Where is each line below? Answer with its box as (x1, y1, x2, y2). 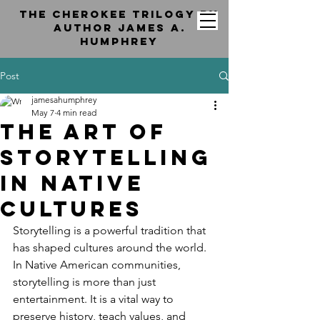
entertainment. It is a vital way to (13, 292, 176, 306)
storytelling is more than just (13, 275, 159, 289)
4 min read (56, 107, 96, 118)
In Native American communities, (13, 258, 184, 271)
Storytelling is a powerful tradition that (13, 224, 209, 237)
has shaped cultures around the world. (13, 241, 209, 254)
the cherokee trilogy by (19, 7, 219, 21)
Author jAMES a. (53, 21, 186, 34)
